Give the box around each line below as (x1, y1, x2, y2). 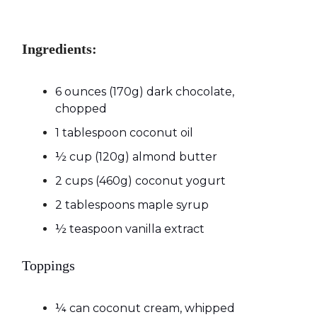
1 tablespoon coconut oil (55, 126, 193, 140)
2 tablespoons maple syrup (55, 198, 209, 212)
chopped (55, 102, 107, 116)
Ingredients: (22, 41, 97, 57)
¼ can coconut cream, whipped (55, 301, 235, 316)
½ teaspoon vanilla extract (55, 222, 204, 236)
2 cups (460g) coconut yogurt (55, 174, 226, 188)
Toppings (22, 258, 75, 274)
